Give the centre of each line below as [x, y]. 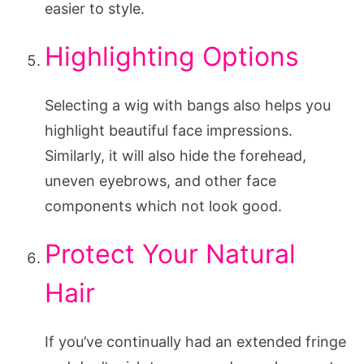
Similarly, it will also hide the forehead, [175, 155]
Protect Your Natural [170, 253]
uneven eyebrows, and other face [160, 180]
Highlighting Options [172, 56]
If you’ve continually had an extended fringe [195, 341]
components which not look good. [163, 206]
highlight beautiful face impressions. [169, 130]
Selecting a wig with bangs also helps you [188, 105]
